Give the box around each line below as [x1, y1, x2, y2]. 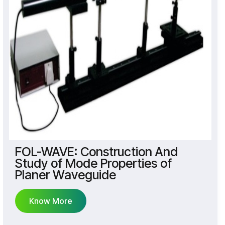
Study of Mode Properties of [15, 155, 172, 171]
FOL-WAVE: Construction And [15, 144, 178, 159]
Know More [29, 195, 72, 206]
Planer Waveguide [15, 167, 116, 182]
